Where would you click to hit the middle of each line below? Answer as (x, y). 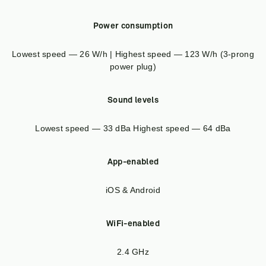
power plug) (133, 67)
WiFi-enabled (133, 224)
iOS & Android (133, 190)
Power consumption (133, 26)
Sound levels (133, 101)
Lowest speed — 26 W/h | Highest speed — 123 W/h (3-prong (133, 54)
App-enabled (133, 162)
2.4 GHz (133, 252)
